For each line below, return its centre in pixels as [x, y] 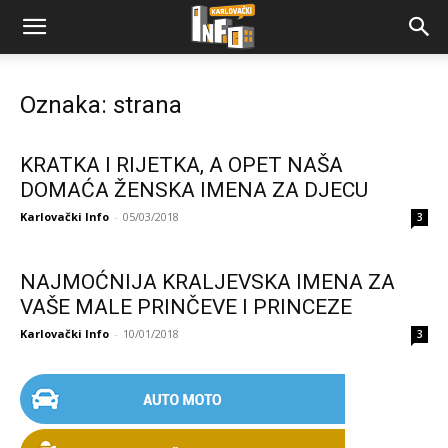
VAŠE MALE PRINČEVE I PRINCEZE [186, 307]
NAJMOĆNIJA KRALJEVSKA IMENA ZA [207, 282]
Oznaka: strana [101, 105]
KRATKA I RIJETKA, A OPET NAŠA [181, 165]
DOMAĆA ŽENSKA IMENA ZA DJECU [194, 190]
